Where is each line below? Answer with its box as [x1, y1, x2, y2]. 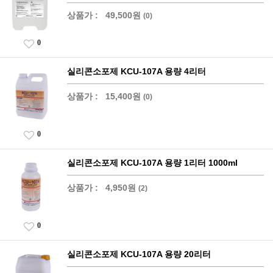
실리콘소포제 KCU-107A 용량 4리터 [67, 66, 206, 77]
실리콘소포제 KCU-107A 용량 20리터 [67, 249, 211, 260]
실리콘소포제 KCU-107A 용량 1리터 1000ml [67, 158, 238, 168]
